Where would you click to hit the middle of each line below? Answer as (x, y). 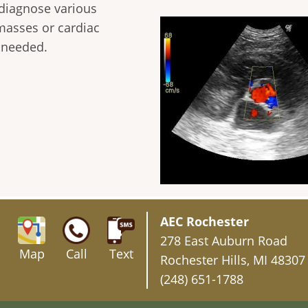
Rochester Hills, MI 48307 (233, 260)
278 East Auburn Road (224, 241)
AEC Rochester (205, 222)
